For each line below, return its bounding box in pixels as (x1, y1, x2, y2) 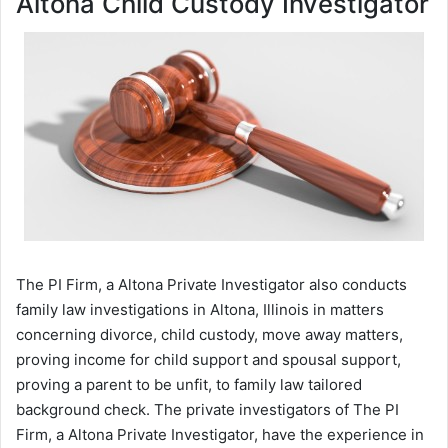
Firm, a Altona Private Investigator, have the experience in (16, 424, 424, 444)
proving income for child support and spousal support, (16, 349, 401, 369)
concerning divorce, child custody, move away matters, (16, 324, 403, 344)
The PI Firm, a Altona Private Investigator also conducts (16, 274, 407, 294)
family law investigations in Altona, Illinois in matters (16, 299, 384, 319)
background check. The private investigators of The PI (16, 399, 399, 419)
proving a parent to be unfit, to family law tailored (16, 374, 362, 394)
